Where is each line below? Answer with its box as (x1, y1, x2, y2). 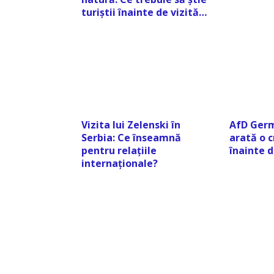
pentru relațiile (81, 143, 157, 157)
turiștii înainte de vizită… (81, 6, 207, 19)
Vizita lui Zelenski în (81, 117, 180, 131)
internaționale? (81, 156, 158, 170)
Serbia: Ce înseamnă (81, 130, 181, 144)
